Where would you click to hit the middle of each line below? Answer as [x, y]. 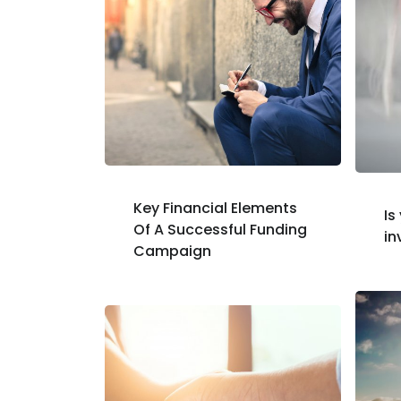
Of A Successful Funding [220, 229]
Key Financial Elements [215, 208]
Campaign [172, 251]
